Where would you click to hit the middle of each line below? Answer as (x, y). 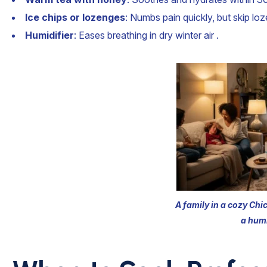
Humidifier (49, 35)
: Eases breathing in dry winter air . (146, 35)
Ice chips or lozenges (75, 17)
